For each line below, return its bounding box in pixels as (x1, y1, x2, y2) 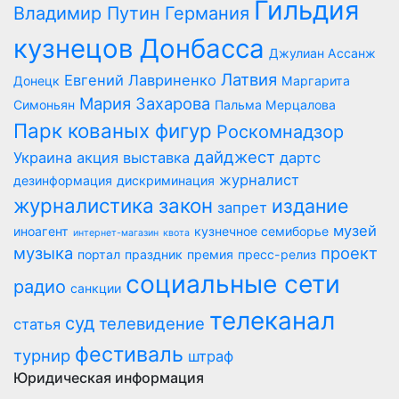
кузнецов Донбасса (13, 33, 265, 65)
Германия (165, 3, 249, 25)
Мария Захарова (79, 94, 210, 114)
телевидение (99, 313, 205, 334)
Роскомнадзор (216, 121, 344, 143)
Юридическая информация (13, 369, 204, 387)
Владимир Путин (13, 3, 160, 25)
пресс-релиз (238, 247, 316, 263)
